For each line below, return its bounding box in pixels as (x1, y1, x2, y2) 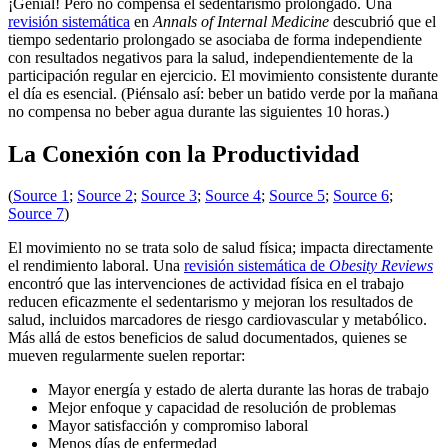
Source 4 (205, 187, 261, 205)
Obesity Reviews (329, 257, 433, 275)
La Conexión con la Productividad (8, 140, 359, 167)
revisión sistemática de (184, 257, 329, 275)
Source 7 (8, 205, 64, 223)
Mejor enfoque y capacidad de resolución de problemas (48, 399, 396, 417)
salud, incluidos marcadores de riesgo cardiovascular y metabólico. (8, 311, 427, 329)
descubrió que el (329, 12, 436, 30)
